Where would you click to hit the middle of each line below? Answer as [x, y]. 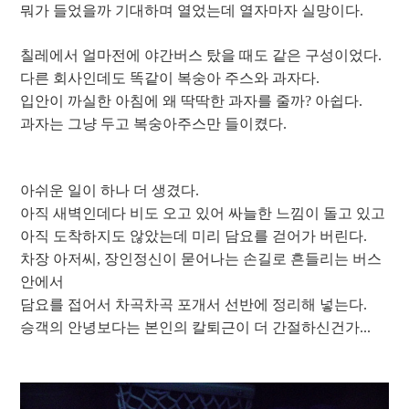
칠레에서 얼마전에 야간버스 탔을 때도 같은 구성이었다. [201, 56]
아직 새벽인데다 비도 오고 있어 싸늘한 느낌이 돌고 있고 [203, 214]
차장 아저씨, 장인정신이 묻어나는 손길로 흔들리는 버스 [201, 259]
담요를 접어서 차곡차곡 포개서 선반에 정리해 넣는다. [194, 305]
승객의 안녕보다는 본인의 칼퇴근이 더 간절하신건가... [195, 328]
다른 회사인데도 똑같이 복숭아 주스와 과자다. [170, 79]
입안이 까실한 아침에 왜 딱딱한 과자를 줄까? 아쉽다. [191, 101]
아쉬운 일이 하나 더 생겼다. [110, 191]
